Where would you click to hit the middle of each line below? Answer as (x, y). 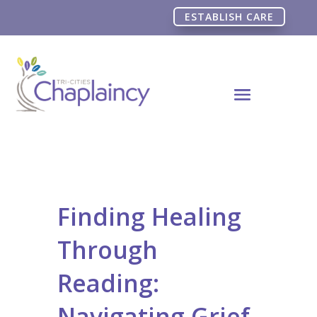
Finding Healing (149, 216)
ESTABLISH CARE (230, 17)
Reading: (108, 283)
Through (107, 249)
